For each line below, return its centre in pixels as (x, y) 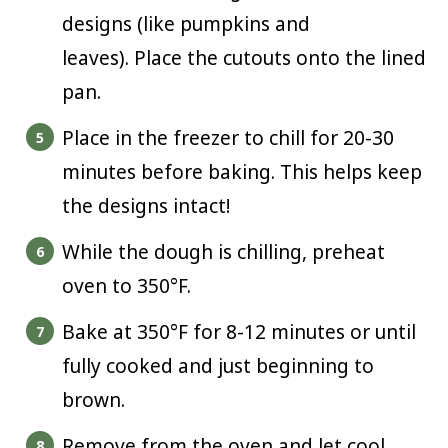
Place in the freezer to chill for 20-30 (227, 138)
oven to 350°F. (126, 286)
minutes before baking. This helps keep (241, 172)
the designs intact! (145, 206)
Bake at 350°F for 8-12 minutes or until (238, 332)
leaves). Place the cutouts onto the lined (243, 58)
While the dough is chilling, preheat (223, 252)
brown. (93, 400)
